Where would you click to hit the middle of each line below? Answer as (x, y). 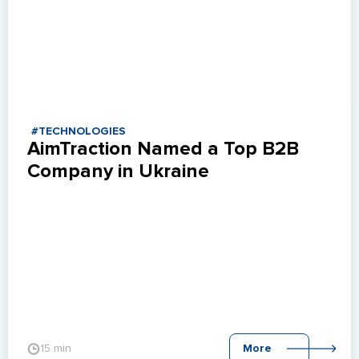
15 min (56, 348)
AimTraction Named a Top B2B (163, 149)
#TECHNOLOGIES (78, 131)
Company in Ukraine (118, 171)
